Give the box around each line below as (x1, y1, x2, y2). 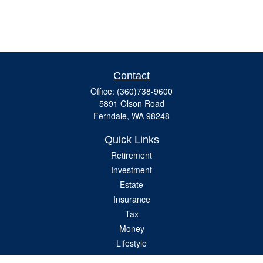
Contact (113, 70, 150, 82)
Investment (111, 164, 152, 176)
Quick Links (104, 134, 159, 146)
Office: (90, 85, 117, 97)
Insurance (113, 193, 150, 205)
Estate (120, 178, 143, 190)
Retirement (111, 149, 152, 161)
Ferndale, (93, 110, 129, 122)
